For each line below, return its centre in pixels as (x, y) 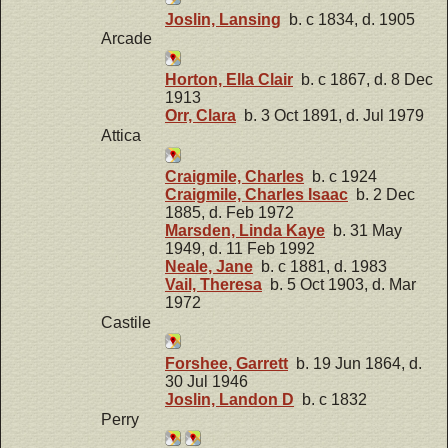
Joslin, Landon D (229, 399)
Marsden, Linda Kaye (245, 231)
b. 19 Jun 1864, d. (355, 363)
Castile (126, 322)
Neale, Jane (209, 267)
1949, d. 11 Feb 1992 (240, 249)
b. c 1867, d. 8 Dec (363, 80)
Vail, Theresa (213, 285)
